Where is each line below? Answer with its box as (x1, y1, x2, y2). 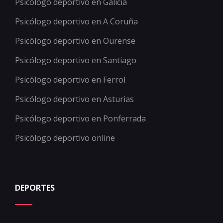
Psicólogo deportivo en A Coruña (15, 15, 138, 27)
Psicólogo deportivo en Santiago (15, 54, 136, 66)
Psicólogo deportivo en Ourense (15, 35, 135, 46)
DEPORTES (15, 182, 55, 193)
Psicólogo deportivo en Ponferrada (15, 112, 146, 124)
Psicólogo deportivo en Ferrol (15, 74, 125, 85)
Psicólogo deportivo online (15, 132, 115, 143)
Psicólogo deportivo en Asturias (15, 93, 134, 105)
